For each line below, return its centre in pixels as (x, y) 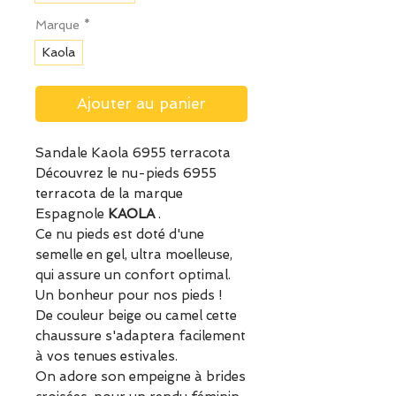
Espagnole (72, 214)
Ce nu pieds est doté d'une (120, 235)
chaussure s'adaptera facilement (141, 336)
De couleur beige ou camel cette (136, 316)
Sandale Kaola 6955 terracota (133, 153)
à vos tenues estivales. (107, 357)
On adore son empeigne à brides (141, 377)
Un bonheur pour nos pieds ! (129, 296)
